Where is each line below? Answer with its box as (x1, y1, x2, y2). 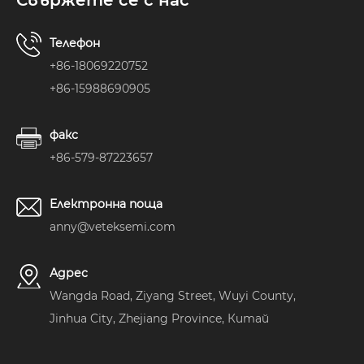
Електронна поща (50, 196, 162, 211)
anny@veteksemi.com (50, 219, 175, 234)
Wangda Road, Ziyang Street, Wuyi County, (50, 288, 296, 303)
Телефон (50, 35, 100, 50)
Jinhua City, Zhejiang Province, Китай (50, 310, 269, 326)
